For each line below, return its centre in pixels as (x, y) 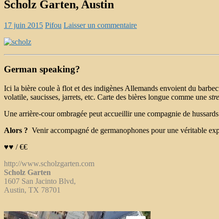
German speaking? (42, 69)
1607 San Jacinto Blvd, (40, 181)
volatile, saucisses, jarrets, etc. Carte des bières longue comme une (106, 97)
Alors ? (16, 131)
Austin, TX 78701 (32, 190)
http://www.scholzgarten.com (49, 164)
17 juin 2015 (23, 25)
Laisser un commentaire (100, 25)
